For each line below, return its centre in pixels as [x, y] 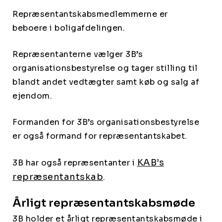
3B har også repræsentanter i [75, 163]
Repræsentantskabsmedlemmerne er [90, 14]
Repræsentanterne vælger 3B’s [78, 54]
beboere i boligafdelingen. [69, 28]
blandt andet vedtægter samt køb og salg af [106, 82]
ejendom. [32, 96]
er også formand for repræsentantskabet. [100, 136]
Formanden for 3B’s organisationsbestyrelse [106, 122]
